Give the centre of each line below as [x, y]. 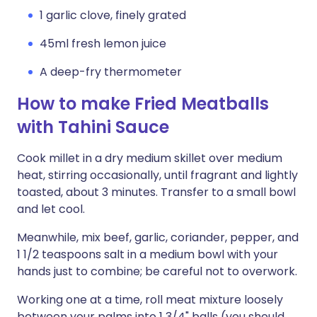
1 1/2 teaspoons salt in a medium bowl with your [148, 254]
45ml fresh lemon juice [103, 44]
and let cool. [51, 209]
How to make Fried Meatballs [143, 104]
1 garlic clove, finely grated [113, 15]
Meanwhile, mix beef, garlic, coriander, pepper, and [158, 237]
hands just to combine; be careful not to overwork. [157, 271]
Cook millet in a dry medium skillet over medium [150, 158]
